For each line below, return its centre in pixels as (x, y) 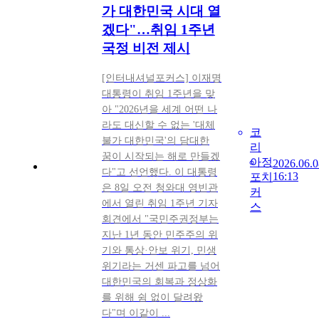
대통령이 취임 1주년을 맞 (158, 94)
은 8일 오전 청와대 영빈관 (160, 188)
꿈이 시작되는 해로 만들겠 (161, 157)
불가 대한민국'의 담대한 (156, 141)
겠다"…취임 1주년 (158, 29)
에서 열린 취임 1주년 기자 (160, 204)
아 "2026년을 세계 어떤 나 (159, 110)
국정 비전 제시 (146, 48)
